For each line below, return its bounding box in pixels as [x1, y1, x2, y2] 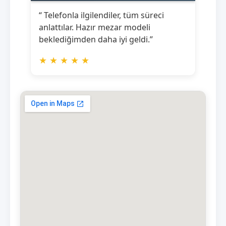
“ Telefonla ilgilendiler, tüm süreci [39, 9, 164, 21]
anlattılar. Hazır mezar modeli [39, 21, 150, 33]
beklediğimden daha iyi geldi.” [39, 33, 153, 45]
